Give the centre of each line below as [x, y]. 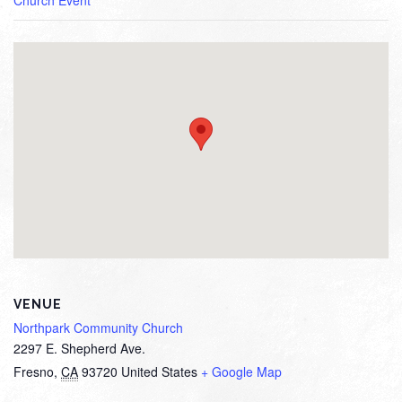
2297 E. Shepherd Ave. [79, 349]
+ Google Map [241, 372]
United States [159, 372]
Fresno [34, 372]
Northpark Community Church [98, 328]
